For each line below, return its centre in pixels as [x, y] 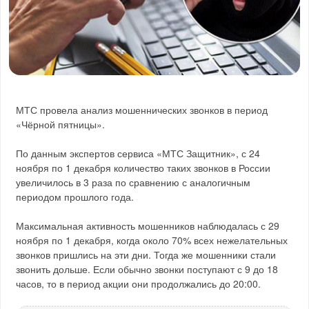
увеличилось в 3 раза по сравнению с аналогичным [133, 182]
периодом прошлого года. [75, 196]
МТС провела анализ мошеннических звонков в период [142, 109]
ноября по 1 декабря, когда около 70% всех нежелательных [152, 240]
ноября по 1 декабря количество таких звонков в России [143, 167]
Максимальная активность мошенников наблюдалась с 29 [148, 225]
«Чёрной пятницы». [61, 124]
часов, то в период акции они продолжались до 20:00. [139, 283]
